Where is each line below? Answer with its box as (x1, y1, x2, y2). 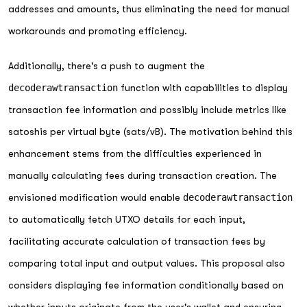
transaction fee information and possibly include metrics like (8, 103, 286, 115)
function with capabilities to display (118, 82, 288, 93)
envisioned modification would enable (8, 191, 183, 203)
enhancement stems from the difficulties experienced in (8, 147, 262, 159)
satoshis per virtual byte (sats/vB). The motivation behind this (8, 125, 293, 137)
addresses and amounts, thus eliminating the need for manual (8, 3, 289, 14)
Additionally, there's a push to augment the (8, 60, 205, 71)
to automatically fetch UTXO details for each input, (8, 213, 245, 225)
